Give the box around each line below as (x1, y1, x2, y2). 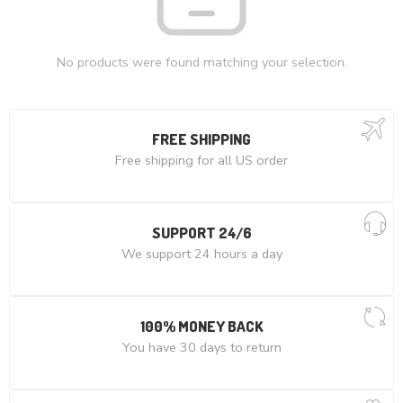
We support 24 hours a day (121, 245, 282, 263)
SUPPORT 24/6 (151, 223, 252, 242)
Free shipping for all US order (115, 151, 288, 169)
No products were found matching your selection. (56, 53, 347, 71)
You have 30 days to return (121, 338, 282, 356)
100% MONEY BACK (139, 317, 264, 336)
